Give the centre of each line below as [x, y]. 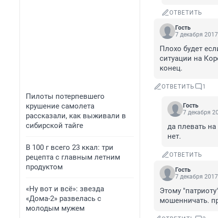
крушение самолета [60, 106]
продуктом [44, 167]
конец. [171, 68]
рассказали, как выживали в [76, 116]
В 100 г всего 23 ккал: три [70, 147]
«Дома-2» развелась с [64, 199]
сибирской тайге [54, 126]
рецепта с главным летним [73, 157]
